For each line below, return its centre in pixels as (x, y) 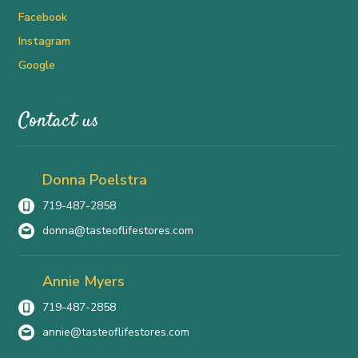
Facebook (43, 18)
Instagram (45, 42)
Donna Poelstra (95, 180)
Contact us (59, 121)
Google (37, 66)
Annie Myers (84, 282)
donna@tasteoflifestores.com (118, 231)
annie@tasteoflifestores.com (116, 332)
